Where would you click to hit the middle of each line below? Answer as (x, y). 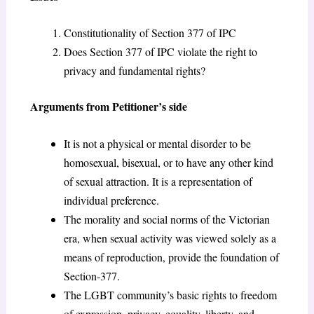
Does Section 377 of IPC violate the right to (160, 52)
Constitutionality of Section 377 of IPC (150, 33)
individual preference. (111, 200)
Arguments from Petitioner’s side (108, 107)
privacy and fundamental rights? (134, 71)
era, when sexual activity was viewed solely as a (170, 238)
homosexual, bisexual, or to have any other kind (168, 162)
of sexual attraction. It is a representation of (158, 181)
